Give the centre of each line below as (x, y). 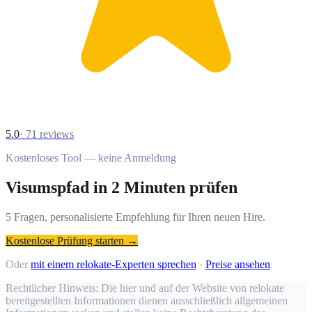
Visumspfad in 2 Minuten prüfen (122, 187)
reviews (55, 134)
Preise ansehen (238, 264)
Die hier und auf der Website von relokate (191, 288)
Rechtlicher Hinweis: (52, 288)
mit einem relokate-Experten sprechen (114, 264)
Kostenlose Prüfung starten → (72, 240)
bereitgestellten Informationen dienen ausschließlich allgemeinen (147, 300)
